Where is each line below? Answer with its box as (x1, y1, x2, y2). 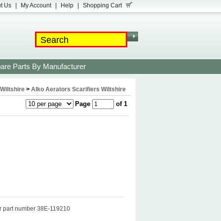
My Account (21, 2, 51, 9)
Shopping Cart (83, 2, 122, 9)
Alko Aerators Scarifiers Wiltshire (31, 86, 126, 93)
